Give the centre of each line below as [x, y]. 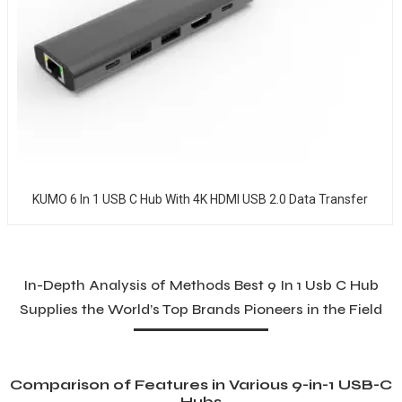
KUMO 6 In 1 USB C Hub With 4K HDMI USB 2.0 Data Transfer [200, 200]
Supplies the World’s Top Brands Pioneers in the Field [201, 310]
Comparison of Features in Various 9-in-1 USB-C [201, 385]
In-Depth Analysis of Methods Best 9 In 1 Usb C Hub [201, 285]
